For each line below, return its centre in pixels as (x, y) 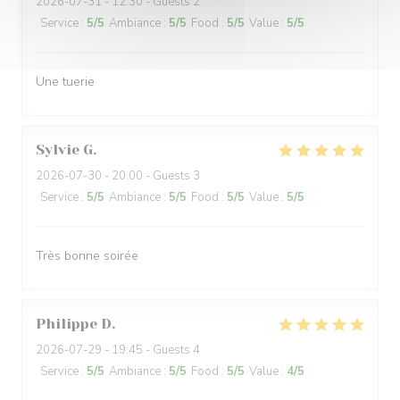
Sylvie (58, 150)
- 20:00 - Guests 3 (151, 176)
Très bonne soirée (87, 256)
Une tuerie (65, 82)
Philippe (67, 324)
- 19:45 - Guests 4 (151, 350)
